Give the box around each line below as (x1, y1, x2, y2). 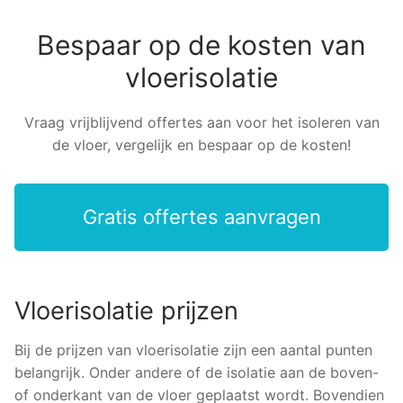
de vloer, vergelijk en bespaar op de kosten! (52, 136, 351, 155)
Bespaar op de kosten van (37, 29, 366, 62)
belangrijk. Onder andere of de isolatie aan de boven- (14, 363, 379, 381)
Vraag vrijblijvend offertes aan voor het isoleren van (23, 113, 380, 132)
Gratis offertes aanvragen (82, 205, 321, 229)
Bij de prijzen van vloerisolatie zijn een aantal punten (14, 340, 372, 359)
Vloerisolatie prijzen (14, 296, 238, 327)
